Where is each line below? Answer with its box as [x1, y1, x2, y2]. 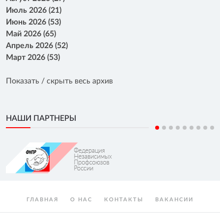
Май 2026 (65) [6, 30, 56, 38]
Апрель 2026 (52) [6, 42, 68, 50]
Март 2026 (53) [6, 54, 60, 61]
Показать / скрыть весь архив [6, 77, 113, 85]
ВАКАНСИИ [155, 197, 193, 202]
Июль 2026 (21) [6, 6, 61, 14]
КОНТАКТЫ [104, 197, 143, 202]
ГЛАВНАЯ [27, 197, 58, 202]
